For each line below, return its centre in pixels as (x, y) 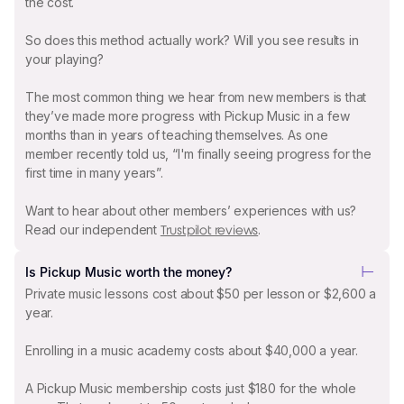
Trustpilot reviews (209, 230)
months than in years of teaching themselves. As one (177, 134)
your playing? (64, 59)
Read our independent (93, 229)
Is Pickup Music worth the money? (129, 272)
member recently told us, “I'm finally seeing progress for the (198, 153)
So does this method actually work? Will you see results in (192, 40)
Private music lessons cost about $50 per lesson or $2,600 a (201, 294)
